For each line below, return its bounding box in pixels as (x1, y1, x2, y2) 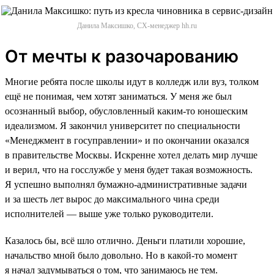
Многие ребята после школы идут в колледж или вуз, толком (5, 76, 259, 87)
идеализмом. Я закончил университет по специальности (5, 120, 240, 131)
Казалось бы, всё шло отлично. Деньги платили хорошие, (5, 235, 245, 246)
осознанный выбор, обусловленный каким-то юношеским (5, 105, 248, 116)
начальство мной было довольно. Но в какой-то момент (5, 250, 237, 261)
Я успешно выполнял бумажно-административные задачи (5, 179, 247, 190)
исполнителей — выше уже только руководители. (5, 208, 213, 219)
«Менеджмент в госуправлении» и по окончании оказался (5, 135, 249, 146)
